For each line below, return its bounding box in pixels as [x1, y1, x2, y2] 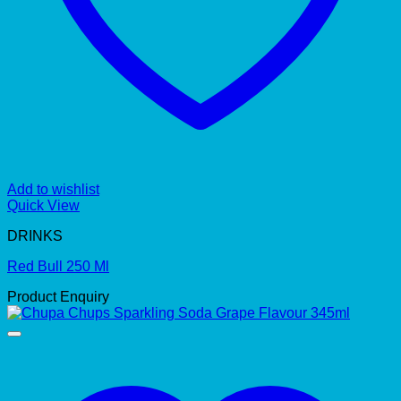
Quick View [7, 197, 80, 213]
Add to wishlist [7, 181, 99, 197]
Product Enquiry [7, 288, 109, 304]
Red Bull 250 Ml [7, 258, 109, 274]
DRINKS [7, 227, 63, 243]
